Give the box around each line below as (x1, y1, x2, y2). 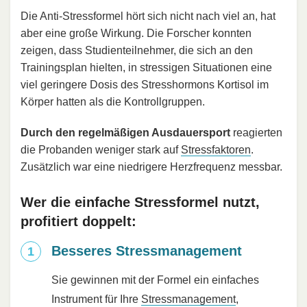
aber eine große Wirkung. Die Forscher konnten (21, 27, 251, 40)
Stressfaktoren (181, 144, 251, 156)
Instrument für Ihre (51, 293, 141, 306)
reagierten (230, 127, 282, 139)
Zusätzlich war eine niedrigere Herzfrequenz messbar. (21, 161, 282, 173)
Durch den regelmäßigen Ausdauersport (21, 127, 230, 139)
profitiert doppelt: (21, 214, 136, 230)
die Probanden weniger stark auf (21, 144, 181, 156)
